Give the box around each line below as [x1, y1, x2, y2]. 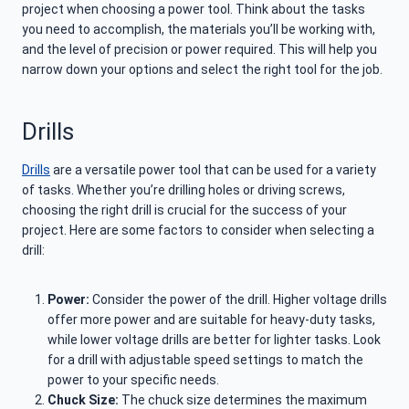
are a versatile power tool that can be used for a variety [50, 163, 376, 178]
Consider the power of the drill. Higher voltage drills [89, 292, 387, 308]
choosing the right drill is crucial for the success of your [22, 203, 347, 218]
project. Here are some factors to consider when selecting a [22, 223, 374, 238]
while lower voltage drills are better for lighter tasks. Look [47, 332, 381, 348]
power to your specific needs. [47, 372, 219, 388]
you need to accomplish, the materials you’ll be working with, [22, 22, 375, 37]
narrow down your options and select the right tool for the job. [22, 62, 383, 78]
